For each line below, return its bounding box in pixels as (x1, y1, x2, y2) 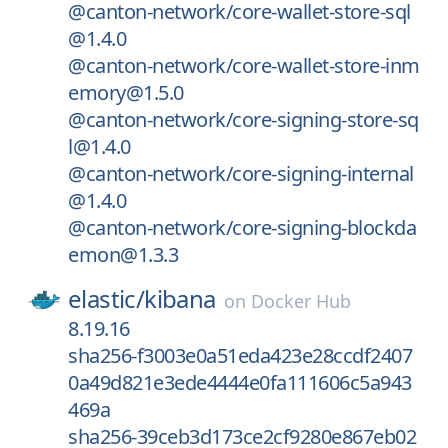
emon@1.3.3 (68, 241, 178, 268)
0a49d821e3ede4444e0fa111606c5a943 (68, 369, 412, 396)
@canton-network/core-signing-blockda (68, 214, 416, 241)
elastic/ (68, 282, 145, 315)
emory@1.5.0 (68, 79, 184, 106)
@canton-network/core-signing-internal (68, 160, 414, 187)
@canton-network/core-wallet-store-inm (68, 52, 420, 79)
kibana (144, 282, 216, 315)
